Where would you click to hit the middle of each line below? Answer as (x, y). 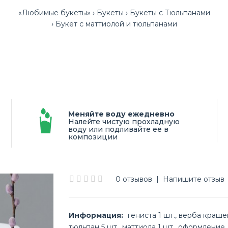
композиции (93, 137)
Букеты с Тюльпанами (170, 13)
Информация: (96, 215)
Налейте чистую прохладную (124, 122)
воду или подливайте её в (118, 129)
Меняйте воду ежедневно (121, 114)
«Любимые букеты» (54, 13)
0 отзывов (134, 179)
